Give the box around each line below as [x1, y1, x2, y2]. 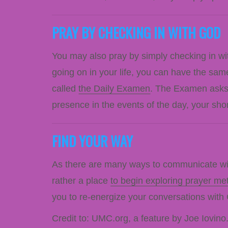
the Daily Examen [78, 83, 150, 94]
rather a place [52, 175, 110, 186]
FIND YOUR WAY [52, 130, 133, 151]
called [52, 83, 78, 94]
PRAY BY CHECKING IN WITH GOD [52, 22, 220, 43]
